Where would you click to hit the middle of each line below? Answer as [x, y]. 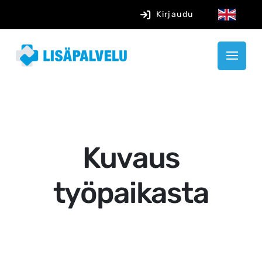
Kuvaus [131, 158]
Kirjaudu [175, 14]
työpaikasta [131, 193]
